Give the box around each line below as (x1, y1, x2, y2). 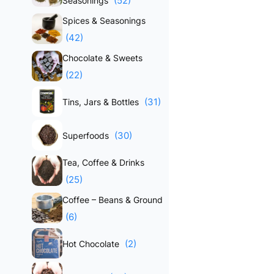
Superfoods (62, 130, 111, 141)
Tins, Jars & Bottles (62, 97, 141, 107)
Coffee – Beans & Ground (62, 194, 163, 205)
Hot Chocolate (62, 239, 122, 249)
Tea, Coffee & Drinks (62, 157, 144, 168)
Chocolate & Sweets (62, 53, 143, 63)
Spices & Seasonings (62, 15, 146, 26)
